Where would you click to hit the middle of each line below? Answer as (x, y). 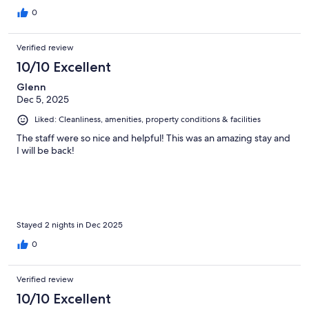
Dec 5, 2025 (43, 100)
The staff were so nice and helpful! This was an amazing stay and (153, 138)
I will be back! (46, 150)
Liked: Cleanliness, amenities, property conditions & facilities (148, 120)
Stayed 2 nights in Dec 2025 (70, 225)
